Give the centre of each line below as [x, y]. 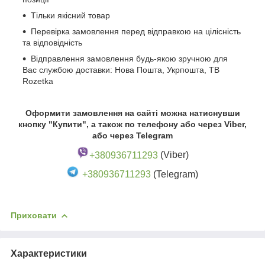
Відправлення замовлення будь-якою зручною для [129, 59]
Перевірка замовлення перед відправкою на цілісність [136, 32]
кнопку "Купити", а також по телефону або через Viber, [132, 125]
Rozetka [38, 81]
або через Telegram [132, 136]
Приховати [34, 215]
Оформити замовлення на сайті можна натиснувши [132, 113]
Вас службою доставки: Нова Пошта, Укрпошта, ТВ [121, 70]
